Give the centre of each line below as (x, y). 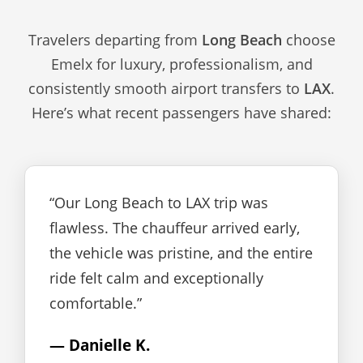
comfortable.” (96, 303)
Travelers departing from (115, 40)
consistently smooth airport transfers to (166, 88)
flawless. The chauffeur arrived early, (175, 228)
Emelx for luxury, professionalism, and (181, 64)
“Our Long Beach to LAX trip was (159, 203)
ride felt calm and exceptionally (156, 278)
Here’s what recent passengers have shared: (181, 113)
